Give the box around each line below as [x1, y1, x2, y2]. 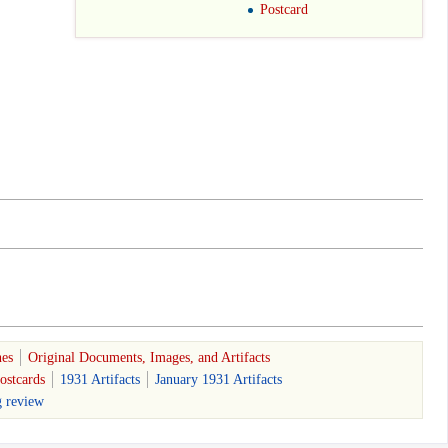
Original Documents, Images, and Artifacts [27, 349, 270, 365]
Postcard [260, 2, 309, 18]
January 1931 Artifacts [155, 371, 282, 387]
